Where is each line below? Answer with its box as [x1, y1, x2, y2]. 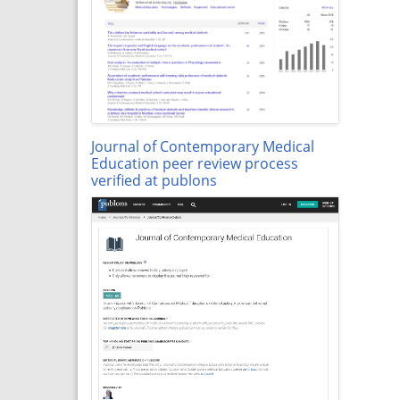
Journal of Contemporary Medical [91, 136, 314, 156]
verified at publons [91, 170, 217, 190]
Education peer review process [91, 153, 298, 173]
